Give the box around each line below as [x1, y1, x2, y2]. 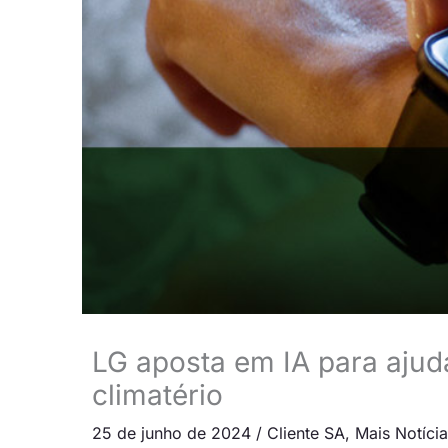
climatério [92, 377, 223, 412]
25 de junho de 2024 [92, 422, 256, 443]
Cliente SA [267, 422, 345, 443]
